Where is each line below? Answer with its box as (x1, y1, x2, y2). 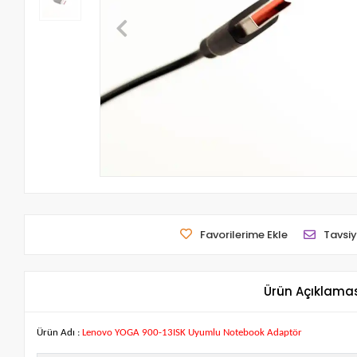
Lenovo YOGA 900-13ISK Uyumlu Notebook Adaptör (80, 328, 303, 339)
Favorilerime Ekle (199, 227, 288, 243)
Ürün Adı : (37, 328, 80, 339)
